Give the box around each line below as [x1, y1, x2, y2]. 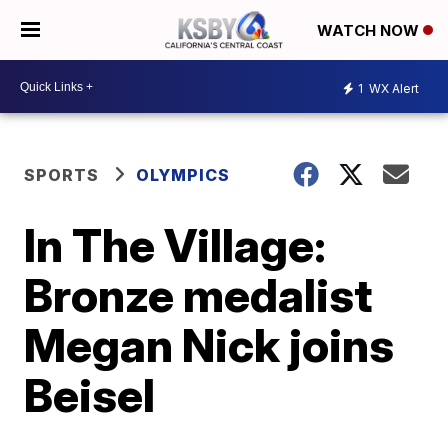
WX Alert [366, 80, 419, 96]
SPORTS [24, 165, 100, 185]
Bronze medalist [24, 267, 373, 323]
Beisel [24, 367, 156, 423]
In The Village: [24, 217, 327, 273]
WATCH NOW [317, 21, 423, 41]
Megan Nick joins [24, 317, 395, 373]
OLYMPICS [136, 165, 231, 185]
